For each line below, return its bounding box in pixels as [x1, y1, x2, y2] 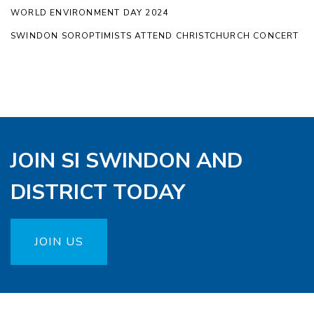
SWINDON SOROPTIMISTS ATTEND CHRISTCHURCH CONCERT [11, 30, 299, 42]
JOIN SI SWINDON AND [11, 146, 243, 176]
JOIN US [34, 234, 84, 250]
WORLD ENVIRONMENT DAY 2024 [11, 7, 169, 19]
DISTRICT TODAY [11, 178, 185, 207]
